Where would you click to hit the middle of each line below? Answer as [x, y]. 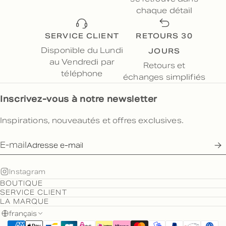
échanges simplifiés [164, 77]
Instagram [27, 172]
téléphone [82, 74]
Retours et [164, 66]
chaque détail [164, 11]
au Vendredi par [82, 62]
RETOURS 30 [164, 37]
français [23, 213]
